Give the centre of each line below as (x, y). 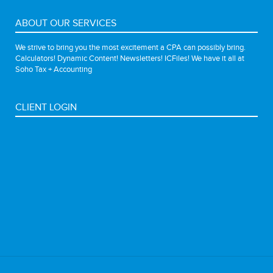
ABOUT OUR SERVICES (66, 23)
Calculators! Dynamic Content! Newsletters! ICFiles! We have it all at (130, 58)
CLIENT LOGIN (46, 107)
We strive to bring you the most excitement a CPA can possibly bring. (130, 47)
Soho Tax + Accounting (54, 69)
